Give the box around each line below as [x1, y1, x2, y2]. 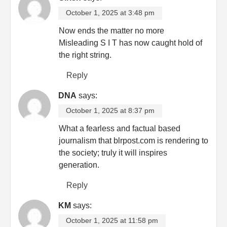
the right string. [59, 50, 111, 59]
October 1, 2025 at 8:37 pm [66, 106, 155, 115]
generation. [59, 160, 99, 169]
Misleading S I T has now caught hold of [59, 38, 202, 47]
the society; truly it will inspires [59, 148, 167, 157]
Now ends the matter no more [59, 26, 164, 35]
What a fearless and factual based [59, 124, 180, 133]
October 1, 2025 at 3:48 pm [66, 9, 155, 17]
